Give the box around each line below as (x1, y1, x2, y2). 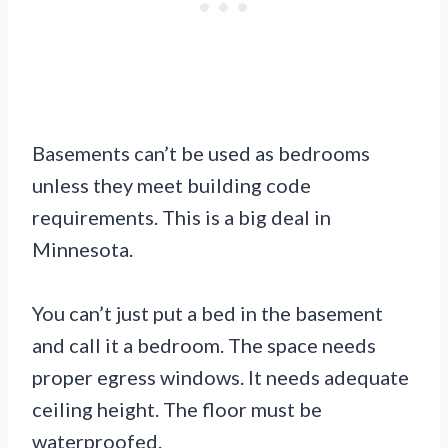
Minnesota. (32, 236, 133, 261)
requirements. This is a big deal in (32, 204, 331, 229)
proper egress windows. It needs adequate (32, 364, 409, 389)
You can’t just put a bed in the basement (32, 300, 383, 325)
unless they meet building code (32, 172, 311, 197)
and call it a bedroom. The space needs (32, 332, 376, 357)
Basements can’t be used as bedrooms (32, 140, 370, 165)
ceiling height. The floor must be (32, 396, 322, 421)
